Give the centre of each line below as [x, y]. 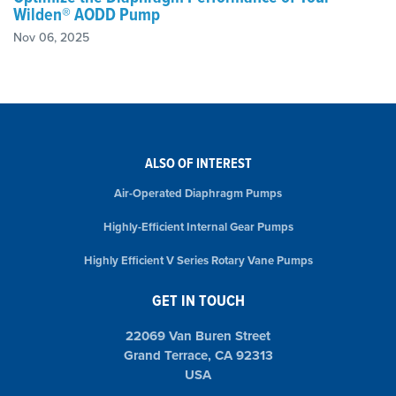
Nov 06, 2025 [51, 37]
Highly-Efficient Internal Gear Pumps [198, 227]
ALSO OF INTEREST [198, 163]
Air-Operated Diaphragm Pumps [198, 193]
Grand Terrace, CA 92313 [198, 355]
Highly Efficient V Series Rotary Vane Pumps [198, 260]
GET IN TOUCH [198, 300]
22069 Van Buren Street [198, 336]
